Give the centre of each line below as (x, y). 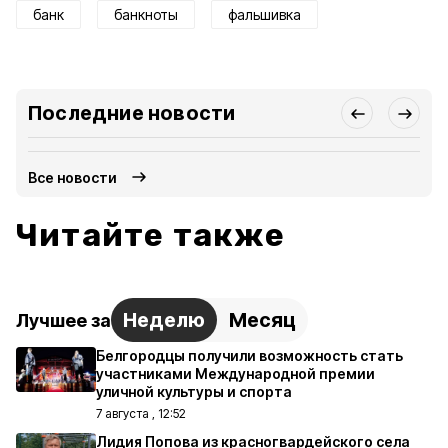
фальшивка (264, 14)
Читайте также (151, 235)
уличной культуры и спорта (194, 391)
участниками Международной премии (235, 373)
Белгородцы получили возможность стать (249, 355)
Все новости (73, 177)
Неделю (164, 320)
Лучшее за (63, 320)
